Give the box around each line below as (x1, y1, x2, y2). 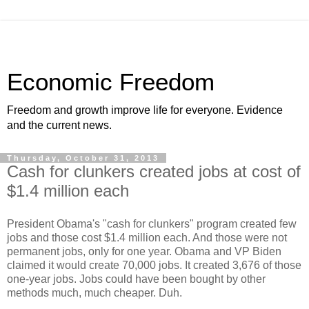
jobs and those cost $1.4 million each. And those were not (7, 231, 287, 243)
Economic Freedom (7, 69, 215, 95)
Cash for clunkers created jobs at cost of (7, 162, 301, 181)
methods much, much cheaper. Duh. (7, 286, 182, 299)
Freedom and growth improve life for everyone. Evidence (7, 104, 283, 116)
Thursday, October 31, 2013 (7, 154, 159, 162)
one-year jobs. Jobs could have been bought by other (7, 272, 266, 285)
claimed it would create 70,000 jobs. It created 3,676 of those (7, 259, 301, 271)
